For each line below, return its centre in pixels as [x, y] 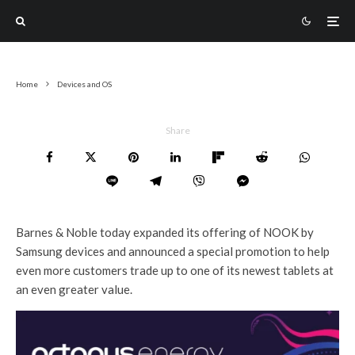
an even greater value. [74, 289]
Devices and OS [84, 84]
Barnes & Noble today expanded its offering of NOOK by [165, 232]
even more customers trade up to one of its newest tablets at [175, 270]
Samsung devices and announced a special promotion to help [173, 251]
